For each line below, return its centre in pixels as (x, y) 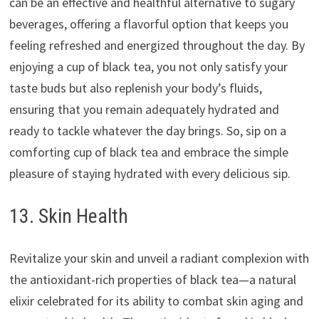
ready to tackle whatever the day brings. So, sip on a (147, 130)
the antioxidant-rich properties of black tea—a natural (152, 279)
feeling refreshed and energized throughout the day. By (157, 45)
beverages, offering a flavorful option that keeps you (148, 23)
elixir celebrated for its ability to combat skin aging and (156, 300)
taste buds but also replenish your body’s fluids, (135, 88)
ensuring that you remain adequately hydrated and (144, 109)
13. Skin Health (68, 216)
